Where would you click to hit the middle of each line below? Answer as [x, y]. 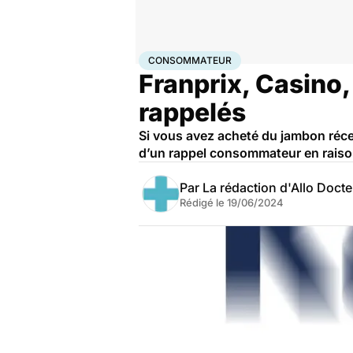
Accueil [155, 58]
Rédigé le [203, 203]
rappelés [192, 112]
